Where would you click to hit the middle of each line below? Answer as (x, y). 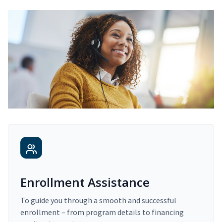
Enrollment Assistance (85, 182)
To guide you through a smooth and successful (98, 200)
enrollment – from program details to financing (102, 212)
